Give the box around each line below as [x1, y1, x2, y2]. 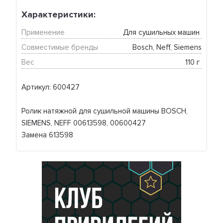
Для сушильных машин [122, 28, 202, 37]
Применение [21, 28, 65, 37]
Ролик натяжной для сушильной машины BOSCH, [21, 107, 188, 116]
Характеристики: [21, 9, 96, 20]
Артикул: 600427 [21, 83, 80, 92]
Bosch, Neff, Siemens [132, 43, 202, 52]
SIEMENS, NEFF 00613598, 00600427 [21, 118, 146, 128]
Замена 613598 [21, 130, 74, 140]
